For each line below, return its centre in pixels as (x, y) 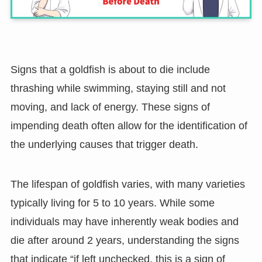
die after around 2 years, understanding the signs (125, 241)
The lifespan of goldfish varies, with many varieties (127, 185)
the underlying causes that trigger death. (104, 145)
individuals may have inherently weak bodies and (124, 222)
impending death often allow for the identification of (129, 126)
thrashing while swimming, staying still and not (118, 89)
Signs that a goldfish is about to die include (110, 70)
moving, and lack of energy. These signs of (110, 107)
